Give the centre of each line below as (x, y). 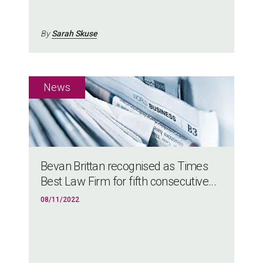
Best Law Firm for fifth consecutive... (129, 181)
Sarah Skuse (74, 34)
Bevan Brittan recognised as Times (124, 166)
